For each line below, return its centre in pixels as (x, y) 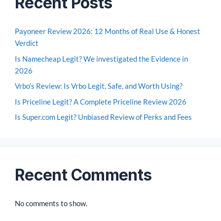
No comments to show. (51, 203)
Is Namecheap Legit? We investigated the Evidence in (101, 58)
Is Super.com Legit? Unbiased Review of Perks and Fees (103, 117)
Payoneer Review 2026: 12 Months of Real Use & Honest (108, 31)
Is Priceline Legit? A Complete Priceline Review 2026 (101, 101)
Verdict (27, 43)
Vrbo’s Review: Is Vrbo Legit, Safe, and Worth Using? (99, 86)
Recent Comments (83, 175)
